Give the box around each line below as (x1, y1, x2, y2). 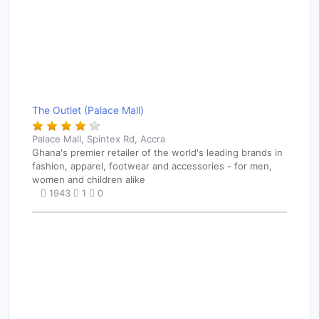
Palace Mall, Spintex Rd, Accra (32, 132, 165, 145)
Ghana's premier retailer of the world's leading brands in (32, 146, 283, 158)
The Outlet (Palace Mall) (32, 103, 144, 116)
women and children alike (32, 173, 145, 185)
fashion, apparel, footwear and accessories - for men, (32, 159, 272, 172)
